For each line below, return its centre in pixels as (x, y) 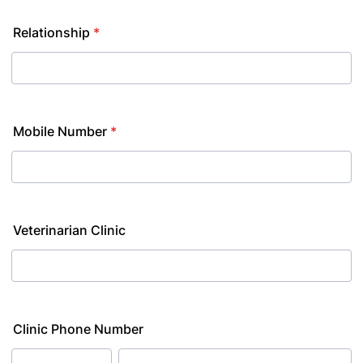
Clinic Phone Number (78, 329)
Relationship (51, 32)
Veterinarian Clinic (69, 230)
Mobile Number (60, 131)
